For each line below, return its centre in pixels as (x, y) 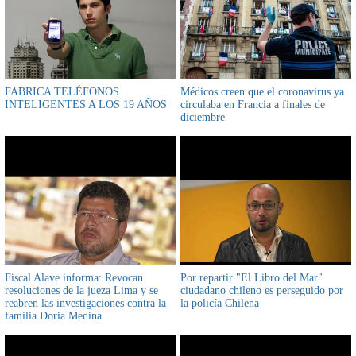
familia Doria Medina (53, 315)
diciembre (203, 118)
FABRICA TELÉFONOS (62, 92)
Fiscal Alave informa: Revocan (74, 277)
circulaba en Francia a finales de (253, 105)
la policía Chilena (220, 303)
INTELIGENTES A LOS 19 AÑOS (86, 105)
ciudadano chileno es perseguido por (262, 290)
